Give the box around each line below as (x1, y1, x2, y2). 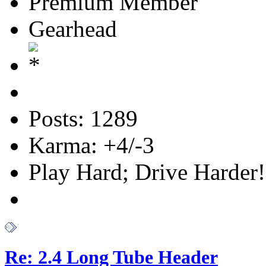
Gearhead (28, 15, 117, 42)
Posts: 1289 (28, 105, 138, 131)
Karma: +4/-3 (28, 132, 154, 158)
